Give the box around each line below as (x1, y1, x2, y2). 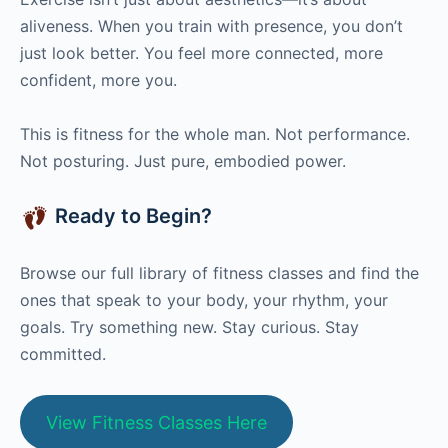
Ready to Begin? (50, 204, 212, 229)
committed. (20, 343, 106, 364)
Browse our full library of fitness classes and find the (20, 262, 419, 283)
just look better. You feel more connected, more (20, 43, 383, 64)
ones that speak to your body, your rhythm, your (20, 289, 388, 310)
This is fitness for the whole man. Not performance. (20, 124, 410, 145)
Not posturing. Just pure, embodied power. (20, 151, 346, 172)
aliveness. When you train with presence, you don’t (20, 16, 403, 37)
